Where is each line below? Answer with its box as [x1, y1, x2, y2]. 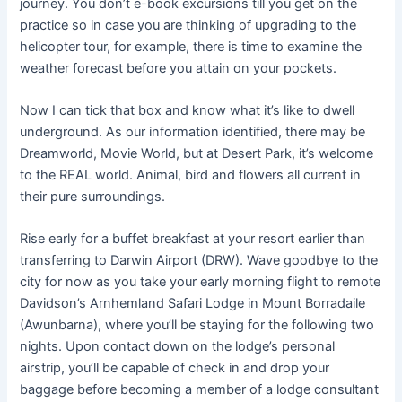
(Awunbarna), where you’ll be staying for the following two [20, 317, 375, 334]
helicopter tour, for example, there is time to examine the [20, 38, 363, 55]
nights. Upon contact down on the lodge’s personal [20, 338, 336, 355]
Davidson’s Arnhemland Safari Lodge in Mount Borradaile [20, 295, 366, 312]
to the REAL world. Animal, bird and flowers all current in [20, 167, 362, 184]
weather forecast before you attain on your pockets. [20, 59, 337, 76]
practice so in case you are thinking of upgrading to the [20, 16, 357, 33]
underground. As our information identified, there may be [20, 124, 366, 141]
